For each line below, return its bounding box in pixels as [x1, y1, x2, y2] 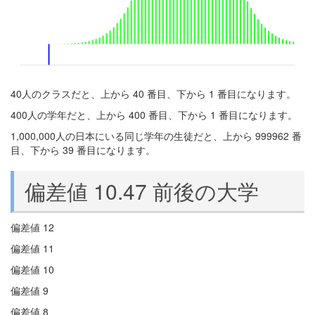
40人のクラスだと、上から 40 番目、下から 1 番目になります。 [11, 86, 296, 101]
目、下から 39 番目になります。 [11, 143, 155, 157]
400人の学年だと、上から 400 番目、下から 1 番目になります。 [11, 108, 297, 122]
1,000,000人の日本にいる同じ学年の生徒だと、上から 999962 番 [11, 129, 302, 143]
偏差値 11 [11, 241, 54, 255]
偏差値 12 [11, 220, 54, 234]
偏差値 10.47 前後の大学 [25, 176, 259, 206]
